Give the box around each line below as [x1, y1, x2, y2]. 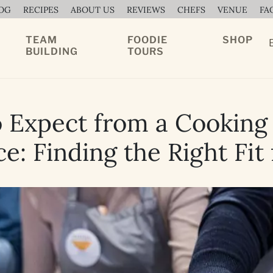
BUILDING [25, 46, 78, 57]
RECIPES [23, 4, 58, 15]
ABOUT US [71, 4, 115, 15]
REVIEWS [127, 4, 165, 15]
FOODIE [127, 34, 168, 46]
